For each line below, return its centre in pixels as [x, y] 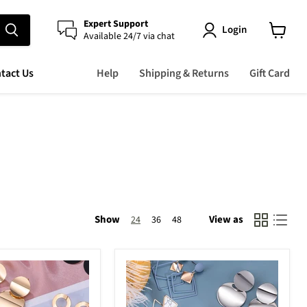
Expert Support [116, 24]
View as [226, 220]
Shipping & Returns [184, 73]
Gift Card [270, 73]
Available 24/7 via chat [129, 36]
